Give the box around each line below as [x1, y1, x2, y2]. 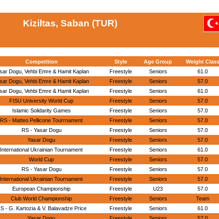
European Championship [12, 186, 70, 192]
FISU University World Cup [9, 98, 73, 104]
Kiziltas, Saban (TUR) [23, 18, 117, 28]
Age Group [144, 59, 172, 65]
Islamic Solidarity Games [12, 108, 71, 113]
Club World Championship [11, 196, 72, 201]
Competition [25, 59, 58, 65]
